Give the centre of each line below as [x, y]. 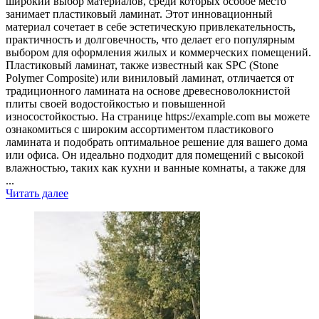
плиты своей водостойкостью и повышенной [116, 104]
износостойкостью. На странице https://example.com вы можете [158, 117]
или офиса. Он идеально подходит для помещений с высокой [155, 155]
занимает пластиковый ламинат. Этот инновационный [139, 14]
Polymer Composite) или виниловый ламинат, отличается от [150, 78]
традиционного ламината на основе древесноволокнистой [148, 91]
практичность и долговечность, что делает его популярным [150, 40]
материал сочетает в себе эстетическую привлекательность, [151, 27]
